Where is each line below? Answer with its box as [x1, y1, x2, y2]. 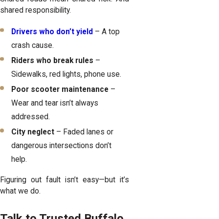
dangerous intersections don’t [11, 141, 112, 150]
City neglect [11, 127, 55, 136]
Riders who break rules [11, 56, 94, 65]
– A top [93, 27, 120, 36]
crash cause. [11, 41, 54, 50]
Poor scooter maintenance [11, 85, 109, 94]
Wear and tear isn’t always [11, 98, 99, 108]
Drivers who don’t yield [11, 27, 93, 36]
